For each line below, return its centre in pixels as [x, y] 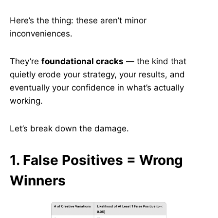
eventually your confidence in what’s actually [97, 88]
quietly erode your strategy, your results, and [97, 74]
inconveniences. [41, 34]
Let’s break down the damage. [69, 128]
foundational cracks [82, 61]
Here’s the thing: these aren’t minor [78, 20]
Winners [38, 181]
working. [26, 101]
